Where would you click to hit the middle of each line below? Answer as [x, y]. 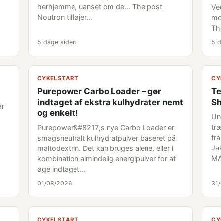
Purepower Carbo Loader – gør [99, 91]
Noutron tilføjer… [65, 17]
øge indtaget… [61, 169]
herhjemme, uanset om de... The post [100, 7]
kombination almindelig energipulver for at [106, 159]
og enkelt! [57, 113]
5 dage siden [56, 42]
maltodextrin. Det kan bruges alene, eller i [105, 148]
